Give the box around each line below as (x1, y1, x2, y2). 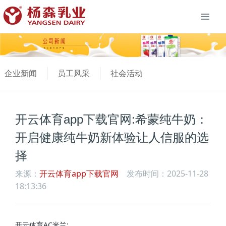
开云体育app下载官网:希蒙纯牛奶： (15, 112, 208, 126)
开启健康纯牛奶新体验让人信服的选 (15, 130, 209, 144)
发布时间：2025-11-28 (119, 167, 208, 179)
